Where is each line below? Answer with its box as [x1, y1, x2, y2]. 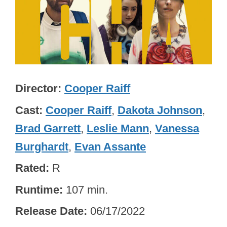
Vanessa [155, 122, 199, 135]
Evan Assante [74, 140, 146, 153]
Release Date [15, 205, 84, 218]
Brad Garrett [15, 122, 81, 135]
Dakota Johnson [118, 103, 202, 117]
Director [15, 82, 58, 95]
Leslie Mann [87, 122, 149, 135]
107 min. [66, 183, 108, 196]
